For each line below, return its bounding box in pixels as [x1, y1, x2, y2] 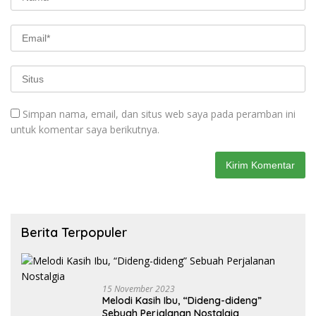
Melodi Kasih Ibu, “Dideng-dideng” [102, 293, 262, 307]
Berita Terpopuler [21, 224, 127, 241]
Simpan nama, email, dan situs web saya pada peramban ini [23, 107, 296, 121]
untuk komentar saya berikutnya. [11, 122, 159, 136]
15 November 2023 [102, 282, 175, 295]
